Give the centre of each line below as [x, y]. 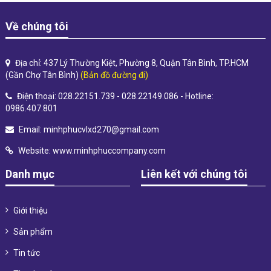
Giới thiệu [30, 210]
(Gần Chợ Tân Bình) [43, 75]
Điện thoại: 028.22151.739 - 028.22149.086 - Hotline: [114, 96]
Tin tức [26, 253]
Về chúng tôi [37, 26]
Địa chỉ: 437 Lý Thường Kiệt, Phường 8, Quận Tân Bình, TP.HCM [131, 63]
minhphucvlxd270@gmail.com [101, 129]
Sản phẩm [33, 231]
